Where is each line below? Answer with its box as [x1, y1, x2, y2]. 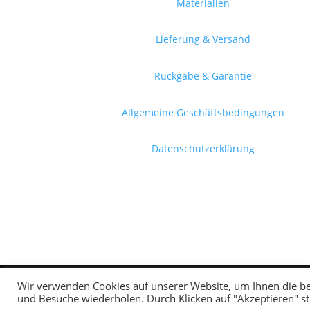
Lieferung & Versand [156, 33, 251, 46]
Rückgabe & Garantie [154, 69, 253, 82]
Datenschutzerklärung [152, 142, 255, 156]
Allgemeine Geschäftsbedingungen [122, 105, 285, 119]
